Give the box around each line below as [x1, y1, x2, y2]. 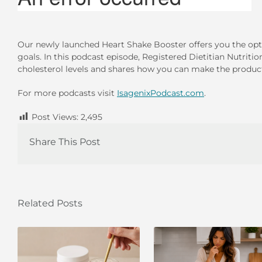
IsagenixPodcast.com [117, 88, 204, 99]
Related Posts [18, 198, 82, 209]
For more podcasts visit [18, 88, 117, 99]
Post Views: [32, 112, 78, 123]
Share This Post [29, 136, 101, 147]
